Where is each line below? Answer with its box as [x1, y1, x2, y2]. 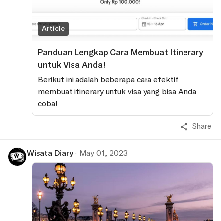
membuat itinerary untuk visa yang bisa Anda [38, 86, 196, 96]
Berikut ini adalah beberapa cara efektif [38, 74, 179, 84]
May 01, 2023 [79, 148, 128, 158]
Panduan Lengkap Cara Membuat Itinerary [38, 47, 203, 57]
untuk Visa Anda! [38, 59, 106, 70]
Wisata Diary [27, 148, 73, 158]
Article [42, 24, 65, 32]
